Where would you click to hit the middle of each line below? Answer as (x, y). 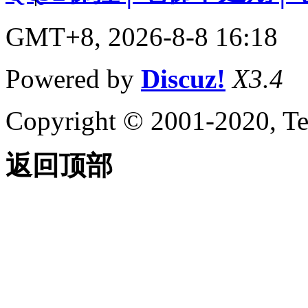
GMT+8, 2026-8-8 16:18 (142, 36)
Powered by (73, 78)
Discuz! (183, 78)
